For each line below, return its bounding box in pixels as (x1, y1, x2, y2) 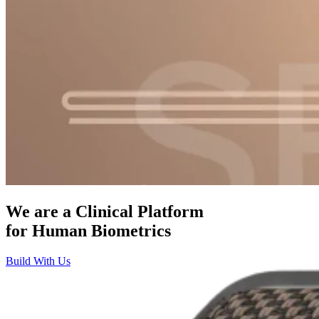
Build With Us (6, 254, 70, 267)
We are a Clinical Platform (6, 202, 204, 221)
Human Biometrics (32, 221, 171, 241)
